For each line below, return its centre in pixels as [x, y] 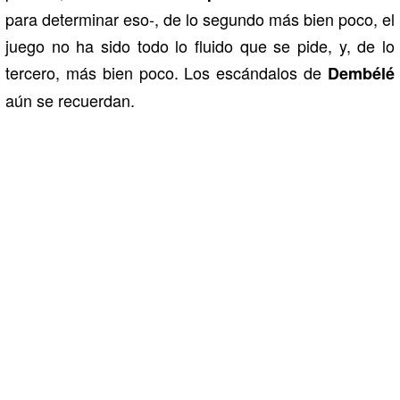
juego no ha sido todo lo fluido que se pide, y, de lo [200, 46]
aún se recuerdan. [70, 100]
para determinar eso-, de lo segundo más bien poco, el [200, 19]
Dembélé [361, 74]
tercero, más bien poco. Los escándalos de [167, 73]
